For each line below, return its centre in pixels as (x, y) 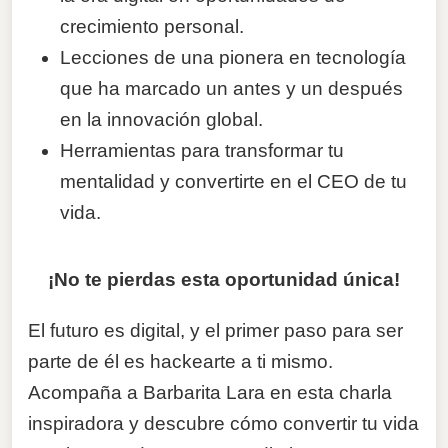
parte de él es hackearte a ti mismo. (180, 361)
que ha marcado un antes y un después (231, 88)
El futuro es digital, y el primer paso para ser (215, 330)
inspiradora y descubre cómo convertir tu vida (223, 423)
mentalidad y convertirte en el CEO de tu (233, 181)
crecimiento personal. (152, 26)
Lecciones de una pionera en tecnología (233, 57)
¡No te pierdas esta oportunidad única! (224, 279)
